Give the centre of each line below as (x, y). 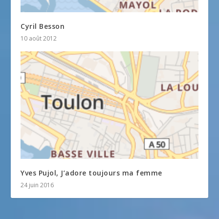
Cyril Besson (43, 26)
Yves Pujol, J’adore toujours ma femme (91, 173)
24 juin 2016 (37, 185)
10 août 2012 (39, 39)
